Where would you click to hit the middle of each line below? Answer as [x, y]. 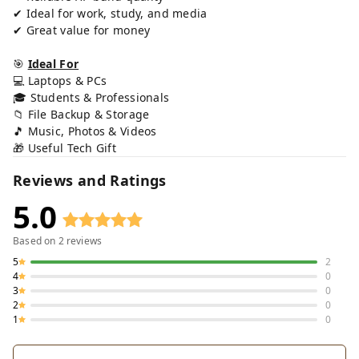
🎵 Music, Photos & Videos [85, 131]
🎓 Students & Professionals [91, 97]
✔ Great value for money [82, 30]
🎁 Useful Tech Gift [65, 147]
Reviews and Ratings [90, 180]
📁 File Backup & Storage [81, 114]
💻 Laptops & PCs [60, 80]
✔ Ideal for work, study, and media [110, 13]
